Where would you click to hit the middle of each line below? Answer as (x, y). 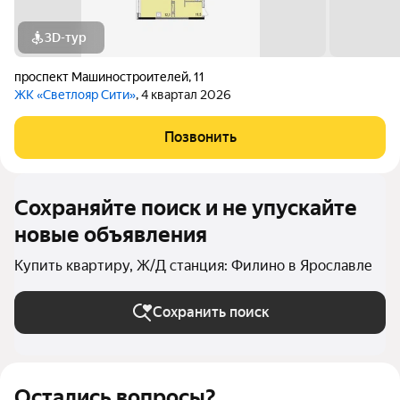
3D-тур (66, 37)
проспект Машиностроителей (101, 77)
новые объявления (111, 235)
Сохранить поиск (211, 312)
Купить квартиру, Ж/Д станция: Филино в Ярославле (193, 266)
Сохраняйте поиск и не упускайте (186, 208)
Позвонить (200, 137)
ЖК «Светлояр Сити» (75, 95)
